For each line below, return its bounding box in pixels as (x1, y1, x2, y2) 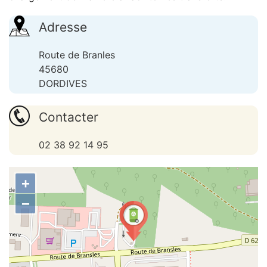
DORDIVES (39, 77, 87, 89)
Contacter (39, 110, 98, 125)
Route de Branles (39, 49, 115, 61)
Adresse (39, 20, 87, 35)
